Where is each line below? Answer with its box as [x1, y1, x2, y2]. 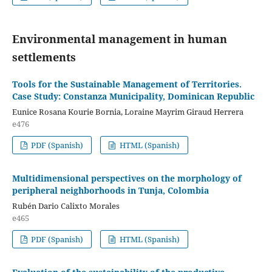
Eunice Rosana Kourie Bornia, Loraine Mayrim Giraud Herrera [12, 106, 243, 117]
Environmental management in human [12, 31, 227, 46]
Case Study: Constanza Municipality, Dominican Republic [12, 90, 254, 102]
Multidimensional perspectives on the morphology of [12, 172, 242, 184]
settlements [12, 49, 76, 64]
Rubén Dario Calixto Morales [12, 200, 120, 211]
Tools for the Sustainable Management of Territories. [12, 78, 242, 90]
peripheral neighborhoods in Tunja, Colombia [12, 184, 209, 196]
